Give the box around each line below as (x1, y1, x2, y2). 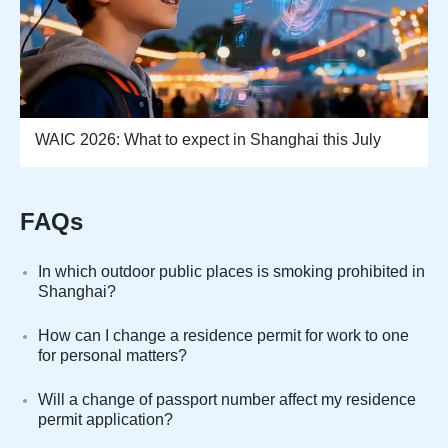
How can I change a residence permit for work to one (38, 326, 409, 344)
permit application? (38, 410, 173, 428)
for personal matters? (38, 346, 187, 364)
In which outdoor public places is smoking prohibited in (38, 262, 425, 280)
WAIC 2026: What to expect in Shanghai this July (35, 130, 381, 148)
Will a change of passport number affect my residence (38, 390, 416, 408)
